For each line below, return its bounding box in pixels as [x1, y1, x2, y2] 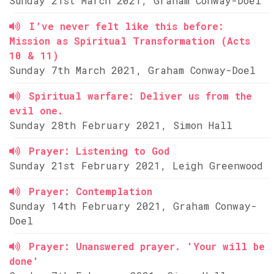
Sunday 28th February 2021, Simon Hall [9, 119, 232, 131]
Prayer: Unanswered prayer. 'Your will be [29, 240, 265, 253]
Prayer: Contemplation [29, 185, 152, 198]
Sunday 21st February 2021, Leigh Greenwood [9, 159, 263, 172]
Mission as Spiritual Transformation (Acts [9, 34, 250, 47]
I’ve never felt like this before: [29, 20, 224, 32]
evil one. [9, 104, 63, 117]
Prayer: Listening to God [29, 144, 169, 157]
